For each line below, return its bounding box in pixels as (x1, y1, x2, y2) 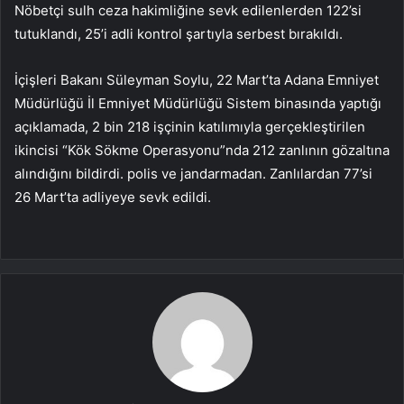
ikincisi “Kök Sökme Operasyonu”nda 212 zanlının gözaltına (14, 141, 390, 159)
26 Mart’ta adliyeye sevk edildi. (14, 188, 211, 206)
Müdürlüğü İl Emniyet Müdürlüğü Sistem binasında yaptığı (14, 94, 381, 112)
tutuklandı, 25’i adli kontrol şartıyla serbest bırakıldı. (14, 24, 343, 42)
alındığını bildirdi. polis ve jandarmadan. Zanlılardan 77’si (14, 164, 372, 182)
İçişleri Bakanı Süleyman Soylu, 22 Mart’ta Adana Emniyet (14, 70, 379, 88)
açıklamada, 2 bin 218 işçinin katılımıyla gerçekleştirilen (14, 117, 365, 135)
